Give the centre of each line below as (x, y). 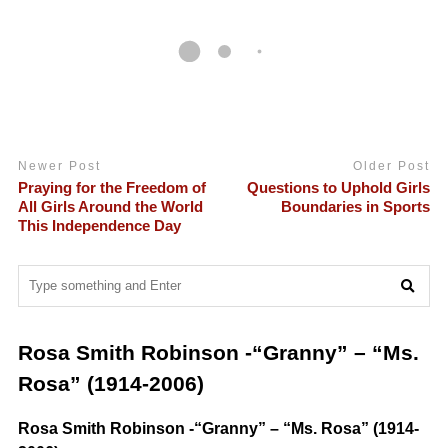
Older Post (392, 166)
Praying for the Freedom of (111, 187)
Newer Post (59, 166)
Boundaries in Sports (356, 206)
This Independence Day (99, 225)
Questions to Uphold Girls (339, 187)
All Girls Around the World (110, 206)
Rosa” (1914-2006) (110, 383)
